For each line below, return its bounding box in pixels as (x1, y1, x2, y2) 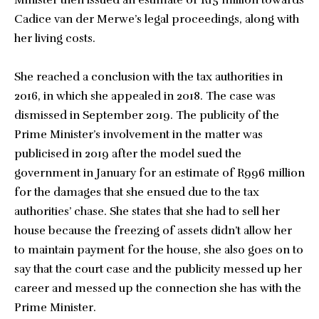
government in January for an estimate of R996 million (14, 166, 305, 180)
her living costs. (14, 31, 95, 46)
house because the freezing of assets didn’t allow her (14, 224, 292, 238)
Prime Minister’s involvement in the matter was (14, 127, 263, 142)
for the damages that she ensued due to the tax (14, 185, 259, 199)
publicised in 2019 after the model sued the (14, 147, 241, 161)
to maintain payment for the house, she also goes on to (14, 243, 303, 257)
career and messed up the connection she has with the (14, 281, 301, 296)
